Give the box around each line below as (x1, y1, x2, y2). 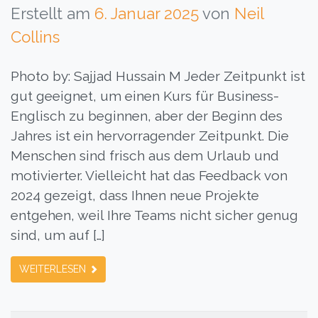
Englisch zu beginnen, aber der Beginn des (11, 108, 283, 124)
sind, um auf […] (11, 227, 105, 243)
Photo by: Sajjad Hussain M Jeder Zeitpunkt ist (11, 68, 305, 84)
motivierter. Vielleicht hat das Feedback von (11, 168, 287, 184)
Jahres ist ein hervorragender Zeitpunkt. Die (11, 128, 289, 144)
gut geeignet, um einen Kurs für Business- (11, 88, 279, 104)
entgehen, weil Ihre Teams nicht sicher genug (11, 207, 298, 224)
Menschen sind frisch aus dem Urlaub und (11, 148, 279, 164)
